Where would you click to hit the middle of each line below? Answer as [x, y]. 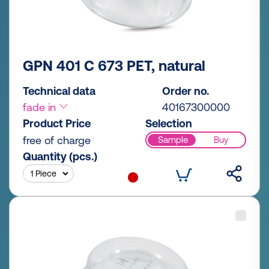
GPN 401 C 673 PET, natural [114, 65]
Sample [173, 140]
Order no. [186, 91]
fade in [41, 107]
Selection [169, 123]
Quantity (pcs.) [60, 156]
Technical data [59, 91]
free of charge [57, 140]
